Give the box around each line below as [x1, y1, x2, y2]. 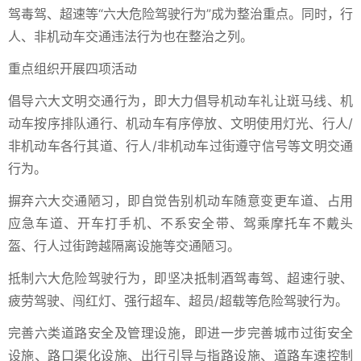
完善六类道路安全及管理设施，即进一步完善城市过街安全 [8, 325, 353, 341]
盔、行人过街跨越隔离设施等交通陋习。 [8, 238, 240, 254]
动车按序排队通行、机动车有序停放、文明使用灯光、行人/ [8, 115, 353, 131]
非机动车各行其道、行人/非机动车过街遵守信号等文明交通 [8, 138, 353, 154]
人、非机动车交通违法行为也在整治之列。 [8, 28, 253, 44]
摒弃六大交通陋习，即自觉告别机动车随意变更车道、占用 [8, 193, 353, 209]
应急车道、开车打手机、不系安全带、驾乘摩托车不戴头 [8, 215, 353, 231]
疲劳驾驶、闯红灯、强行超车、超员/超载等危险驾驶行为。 [8, 293, 348, 309]
